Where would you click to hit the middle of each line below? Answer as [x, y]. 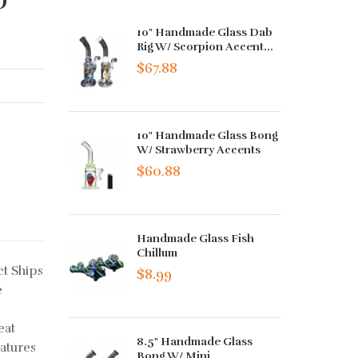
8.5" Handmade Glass [195, 342]
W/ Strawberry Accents [199, 150]
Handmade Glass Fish [196, 239]
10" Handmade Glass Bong [208, 136]
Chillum [157, 253]
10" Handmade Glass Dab [205, 32]
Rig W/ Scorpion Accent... [205, 47]
